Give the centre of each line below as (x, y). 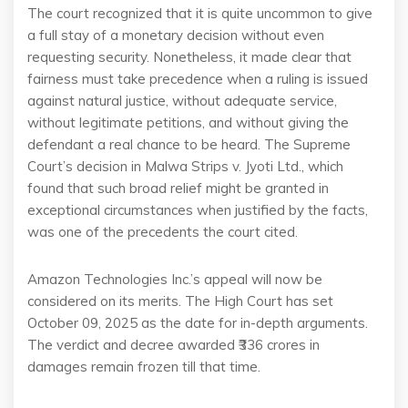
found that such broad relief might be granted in (178, 188)
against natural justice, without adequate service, (182, 101)
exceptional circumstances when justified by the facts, (198, 210)
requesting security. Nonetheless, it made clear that (189, 57)
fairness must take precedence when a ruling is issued (198, 79)
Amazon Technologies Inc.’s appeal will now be (175, 279)
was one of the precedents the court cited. (163, 232)
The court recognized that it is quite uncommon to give (200, 13)
